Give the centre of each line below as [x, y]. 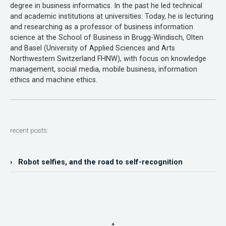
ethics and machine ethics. [54, 80]
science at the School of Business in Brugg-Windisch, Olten [107, 38]
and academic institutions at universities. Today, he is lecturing [112, 17]
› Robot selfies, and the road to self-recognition [96, 162]
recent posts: [29, 130]
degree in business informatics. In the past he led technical [106, 6]
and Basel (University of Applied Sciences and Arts [93, 48]
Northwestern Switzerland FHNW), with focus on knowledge [108, 59]
